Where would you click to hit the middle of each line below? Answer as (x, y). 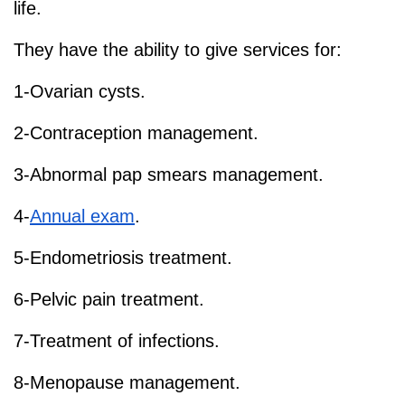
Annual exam (82, 216)
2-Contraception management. (139, 132)
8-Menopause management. (130, 382)
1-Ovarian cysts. (82, 91)
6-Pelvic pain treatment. (112, 299)
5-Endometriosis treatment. (126, 257)
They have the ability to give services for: (178, 49)
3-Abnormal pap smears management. (171, 174)
